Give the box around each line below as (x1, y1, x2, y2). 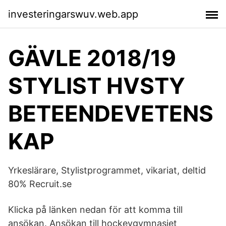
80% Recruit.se (8, 179, 72, 189)
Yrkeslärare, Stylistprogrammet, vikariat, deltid (8, 165, 206, 176)
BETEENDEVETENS (8, 100, 213, 127)
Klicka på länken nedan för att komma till (8, 204, 183, 215)
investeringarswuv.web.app (8, 8, 138, 20)
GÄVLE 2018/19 (8, 44, 176, 72)
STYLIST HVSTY (8, 72, 185, 99)
